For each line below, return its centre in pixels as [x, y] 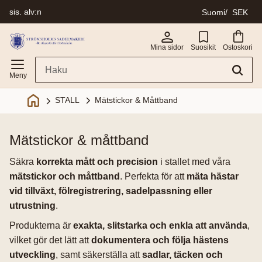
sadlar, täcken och [182, 255]
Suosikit [203, 47]
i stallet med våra [194, 161]
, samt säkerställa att [99, 255]
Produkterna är [41, 226]
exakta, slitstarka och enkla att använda [160, 226]
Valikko [22, 26]
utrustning [32, 205]
